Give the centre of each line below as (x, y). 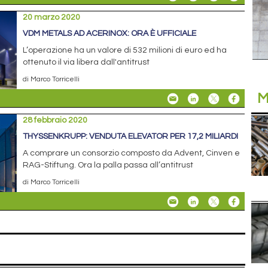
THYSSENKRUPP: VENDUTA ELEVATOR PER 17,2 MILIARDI (131, 136)
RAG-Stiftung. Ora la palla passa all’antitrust (108, 165)
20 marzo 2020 (52, 17)
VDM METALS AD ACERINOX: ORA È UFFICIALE (110, 33)
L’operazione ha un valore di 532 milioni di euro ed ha (125, 50)
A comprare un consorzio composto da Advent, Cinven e (132, 153)
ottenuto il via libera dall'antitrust (86, 62)
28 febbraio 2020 (55, 120)
